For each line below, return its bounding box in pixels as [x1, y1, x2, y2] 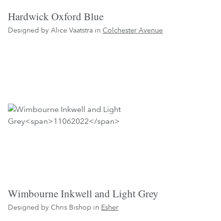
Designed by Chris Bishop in [8, 203, 101, 212]
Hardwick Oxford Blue [8, 9, 104, 23]
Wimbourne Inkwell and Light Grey [8, 186, 158, 201]
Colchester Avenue [103, 25, 163, 34]
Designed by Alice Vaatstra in [8, 25, 103, 34]
